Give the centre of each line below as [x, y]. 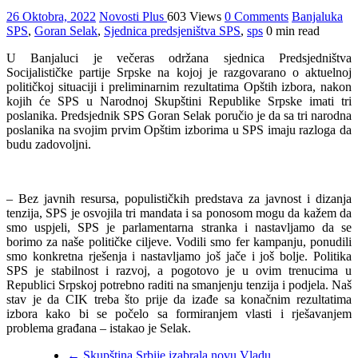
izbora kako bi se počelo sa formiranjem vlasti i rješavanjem [179, 313]
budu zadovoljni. [49, 144]
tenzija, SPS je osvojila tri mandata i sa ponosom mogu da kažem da [179, 213]
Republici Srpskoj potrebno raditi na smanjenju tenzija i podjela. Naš [179, 284]
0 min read [293, 30]
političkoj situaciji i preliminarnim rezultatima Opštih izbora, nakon [179, 86]
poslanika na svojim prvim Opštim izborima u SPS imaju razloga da [179, 129]
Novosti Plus [133, 16]
